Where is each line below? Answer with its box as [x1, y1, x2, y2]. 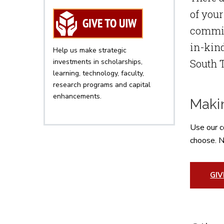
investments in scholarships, [53, 57, 142, 66]
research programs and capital [53, 80, 150, 89]
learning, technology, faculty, [53, 68, 144, 78]
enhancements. [53, 91, 101, 101]
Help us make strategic [53, 45, 126, 55]
